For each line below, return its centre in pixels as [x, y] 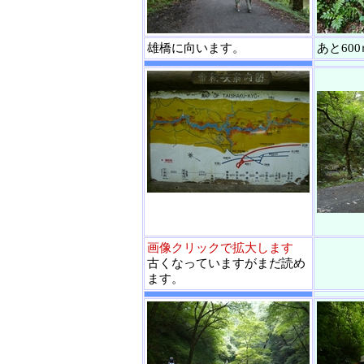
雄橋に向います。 [196, 48]
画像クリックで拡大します [220, 247]
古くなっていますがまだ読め [226, 263]
